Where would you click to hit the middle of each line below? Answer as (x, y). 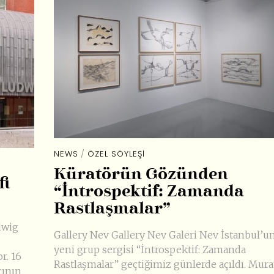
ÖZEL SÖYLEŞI (116, 154)
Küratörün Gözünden (141, 175)
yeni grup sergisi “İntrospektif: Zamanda (150, 249)
